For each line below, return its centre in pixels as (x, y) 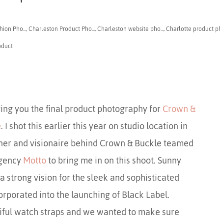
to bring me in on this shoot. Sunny (113, 161)
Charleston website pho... (131, 29)
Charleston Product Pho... (62, 29)
